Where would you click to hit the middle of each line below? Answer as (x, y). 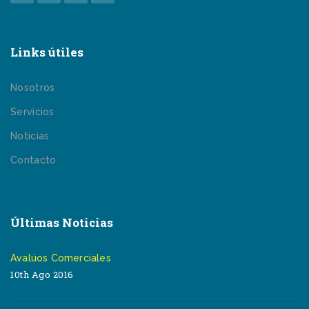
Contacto (33, 160)
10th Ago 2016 (42, 275)
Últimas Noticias (62, 222)
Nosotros (33, 88)
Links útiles (47, 52)
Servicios (32, 112)
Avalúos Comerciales (61, 258)
